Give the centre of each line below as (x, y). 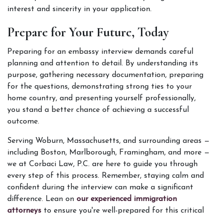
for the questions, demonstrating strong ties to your (100, 87)
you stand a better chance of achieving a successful (98, 110)
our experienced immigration (125, 199)
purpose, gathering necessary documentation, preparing (105, 75)
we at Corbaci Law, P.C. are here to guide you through (102, 164)
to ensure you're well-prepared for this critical (123, 211)
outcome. (26, 122)
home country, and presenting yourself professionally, (101, 98)
